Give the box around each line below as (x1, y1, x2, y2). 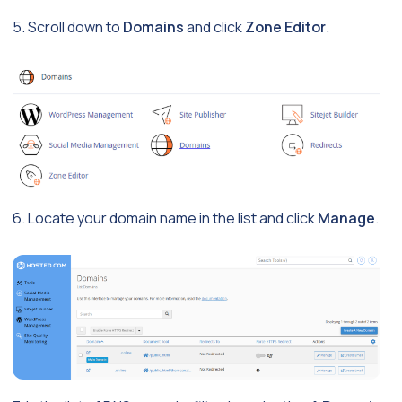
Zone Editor (245, 17, 326, 38)
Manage (318, 208, 375, 229)
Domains (123, 17, 184, 38)
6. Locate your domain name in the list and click (13, 208, 318, 229)
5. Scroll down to (13, 17, 123, 38)
